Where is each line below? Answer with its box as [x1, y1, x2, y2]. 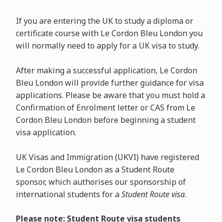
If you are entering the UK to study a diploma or [15, 15, 193, 26]
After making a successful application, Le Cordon [15, 65, 197, 76]
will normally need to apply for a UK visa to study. [15, 40, 199, 51]
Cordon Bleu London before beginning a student [15, 114, 196, 125]
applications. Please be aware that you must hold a [15, 90, 205, 101]
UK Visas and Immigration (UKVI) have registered [15, 152, 199, 163]
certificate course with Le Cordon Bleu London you [15, 28, 203, 39]
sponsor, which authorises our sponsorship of [15, 176, 186, 187]
